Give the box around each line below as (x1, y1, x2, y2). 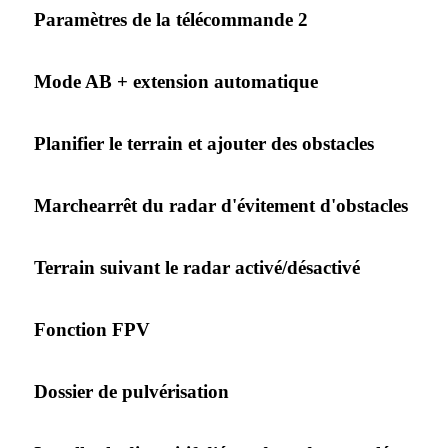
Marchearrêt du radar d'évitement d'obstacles (34, 194, 408, 216)
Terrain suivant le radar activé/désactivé (34, 256, 360, 278)
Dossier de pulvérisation (34, 380, 229, 402)
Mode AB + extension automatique (34, 70, 318, 92)
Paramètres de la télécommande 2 (34, 8, 308, 30)
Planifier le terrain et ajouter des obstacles (34, 132, 374, 154)
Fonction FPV (34, 318, 150, 340)
